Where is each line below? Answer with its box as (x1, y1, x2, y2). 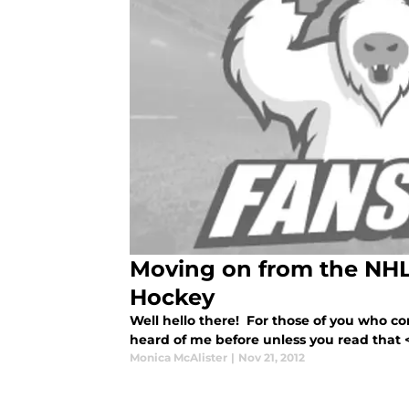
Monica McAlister (130, 351, 227, 365)
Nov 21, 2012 (238, 351, 305, 365)
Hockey (130, 284, 215, 311)
